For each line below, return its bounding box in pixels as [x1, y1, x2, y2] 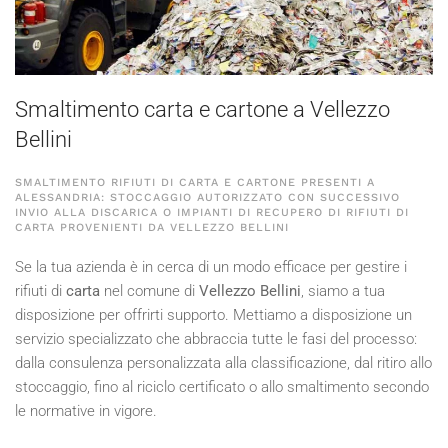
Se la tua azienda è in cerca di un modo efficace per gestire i [15, 258, 407, 277]
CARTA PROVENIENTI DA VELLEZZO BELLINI [15, 221, 289, 235]
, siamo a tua [301, 282, 385, 301]
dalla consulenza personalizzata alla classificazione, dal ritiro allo [15, 354, 432, 373]
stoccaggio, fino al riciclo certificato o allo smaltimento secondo [15, 378, 429, 397]
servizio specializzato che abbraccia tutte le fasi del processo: [15, 330, 417, 349]
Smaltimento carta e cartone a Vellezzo [15, 97, 390, 123]
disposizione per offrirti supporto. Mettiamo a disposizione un [15, 306, 412, 325]
